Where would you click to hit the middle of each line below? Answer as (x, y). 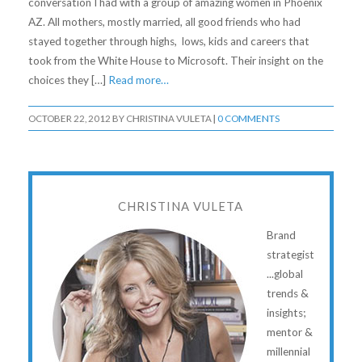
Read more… (138, 80)
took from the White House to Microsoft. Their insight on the (175, 61)
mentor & (289, 333)
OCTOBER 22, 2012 (69, 119)
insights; (286, 313)
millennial (288, 352)
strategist (290, 255)
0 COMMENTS (248, 119)
